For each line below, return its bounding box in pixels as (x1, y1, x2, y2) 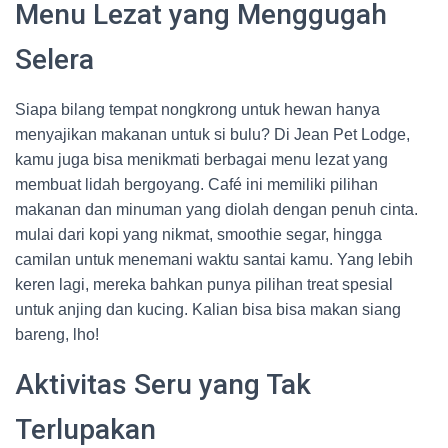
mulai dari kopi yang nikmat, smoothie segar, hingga (15, 226, 382, 243)
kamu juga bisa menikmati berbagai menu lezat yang (15, 151, 388, 168)
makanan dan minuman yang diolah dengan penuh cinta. (15, 201, 418, 218)
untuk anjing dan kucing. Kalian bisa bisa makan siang (15, 301, 401, 318)
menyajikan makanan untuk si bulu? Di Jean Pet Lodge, (15, 126, 410, 143)
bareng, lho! (15, 326, 99, 343)
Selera (15, 43, 94, 76)
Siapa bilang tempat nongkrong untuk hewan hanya (15, 101, 380, 118)
